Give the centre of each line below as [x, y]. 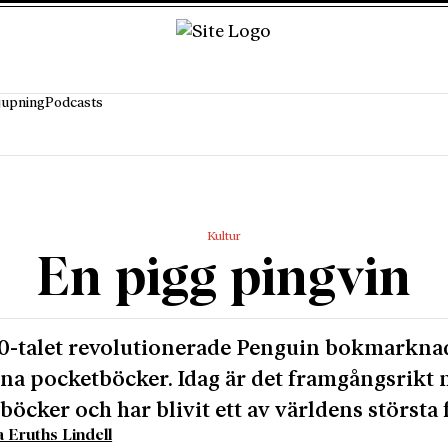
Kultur [224, 237]
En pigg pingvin [224, 279]
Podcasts [73, 104]
